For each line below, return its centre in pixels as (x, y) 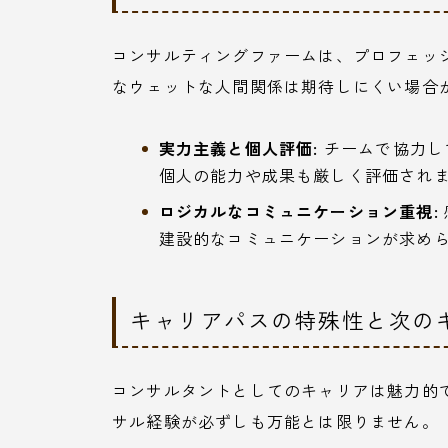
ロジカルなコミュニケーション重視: (298, 211)
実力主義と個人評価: (238, 148)
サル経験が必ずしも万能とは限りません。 (275, 421)
